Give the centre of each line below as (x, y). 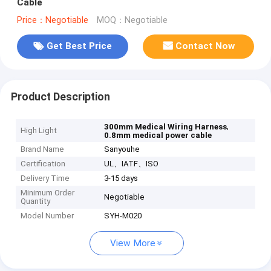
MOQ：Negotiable (132, 20)
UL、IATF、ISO (132, 164)
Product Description (60, 96)
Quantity (36, 201)
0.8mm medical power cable (158, 135)
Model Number (47, 216)
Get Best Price (79, 46)
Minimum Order (48, 193)
